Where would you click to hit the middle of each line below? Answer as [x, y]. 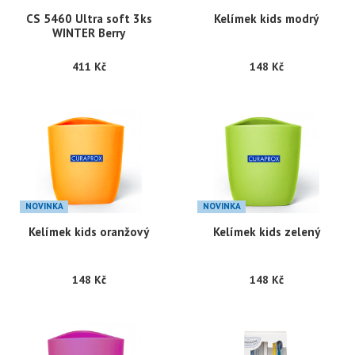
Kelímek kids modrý [266, 19]
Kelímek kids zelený [266, 232]
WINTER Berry [89, 33]
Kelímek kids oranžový [89, 232]
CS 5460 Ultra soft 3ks [89, 19]
